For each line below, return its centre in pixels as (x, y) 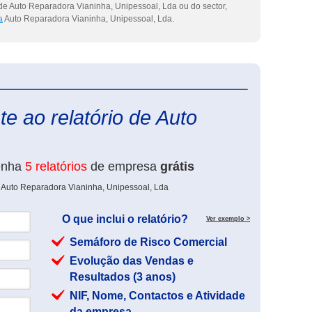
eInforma (267, 84)
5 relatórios (56, 166)
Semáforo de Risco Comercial (148, 242)
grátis (177, 166)
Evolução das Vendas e (132, 261)
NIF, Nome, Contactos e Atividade (157, 296)
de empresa (124, 166)
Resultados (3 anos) (123, 277)
